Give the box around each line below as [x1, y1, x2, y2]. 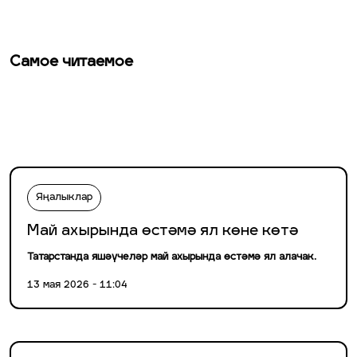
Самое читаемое [10, 55, 133, 71]
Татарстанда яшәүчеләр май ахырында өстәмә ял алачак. [27, 253, 316, 263]
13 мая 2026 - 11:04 [27, 280, 127, 291]
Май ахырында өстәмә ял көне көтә [27, 224, 298, 240]
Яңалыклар [36, 193, 92, 203]
